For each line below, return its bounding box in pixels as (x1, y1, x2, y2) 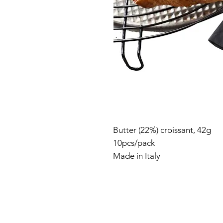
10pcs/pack (113, 138, 155, 148)
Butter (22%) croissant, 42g (113, 125, 211, 135)
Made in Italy (113, 151, 160, 161)
